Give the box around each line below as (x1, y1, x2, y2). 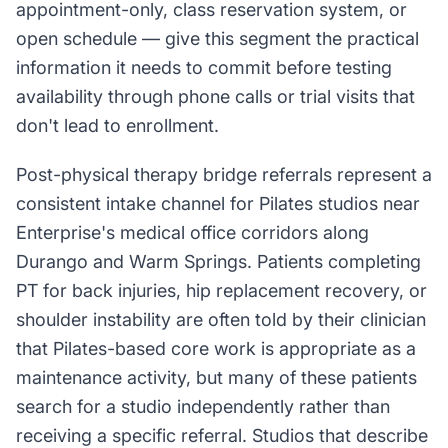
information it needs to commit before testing (16, 57, 392, 78)
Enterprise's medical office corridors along (16, 222, 369, 243)
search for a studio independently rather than (16, 396, 390, 417)
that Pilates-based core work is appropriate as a (16, 338, 416, 359)
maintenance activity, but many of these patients (16, 367, 417, 388)
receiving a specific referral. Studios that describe (16, 425, 428, 446)
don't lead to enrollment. (16, 115, 219, 136)
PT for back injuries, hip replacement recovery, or (16, 280, 427, 301)
